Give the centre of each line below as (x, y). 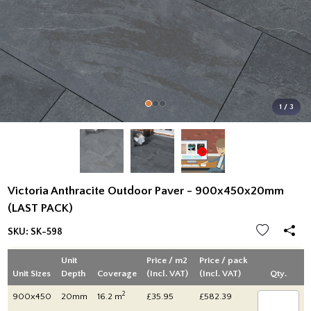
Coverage (117, 273)
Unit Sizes (31, 273)
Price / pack (223, 260)
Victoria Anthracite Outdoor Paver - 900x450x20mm (145, 191)
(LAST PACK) (40, 208)
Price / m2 (167, 260)
